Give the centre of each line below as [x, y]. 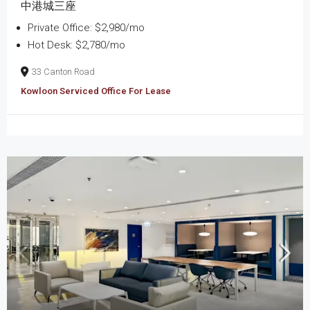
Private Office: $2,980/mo [86, 27]
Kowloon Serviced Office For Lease [96, 91]
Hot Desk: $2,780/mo [76, 45]
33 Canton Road [63, 71]
